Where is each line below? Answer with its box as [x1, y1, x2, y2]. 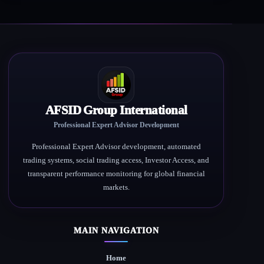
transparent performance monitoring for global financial [27, 169, 205, 179]
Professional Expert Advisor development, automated [31, 142, 201, 151]
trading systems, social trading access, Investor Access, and [23, 156, 210, 165]
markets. [103, 183, 130, 192]
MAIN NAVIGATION [73, 226, 159, 236]
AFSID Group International [45, 103, 187, 117]
